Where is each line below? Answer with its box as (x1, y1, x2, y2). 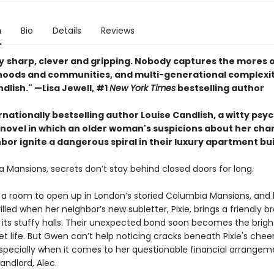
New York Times (109, 82, 176, 94)
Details (52, 24, 81, 37)
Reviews (100, 24, 135, 37)
